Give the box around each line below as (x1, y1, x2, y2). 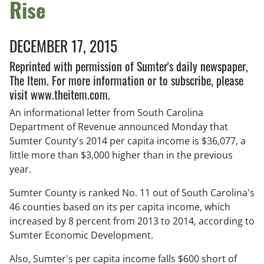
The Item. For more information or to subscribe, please (9, 70, 243, 90)
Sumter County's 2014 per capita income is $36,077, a (9, 134, 246, 148)
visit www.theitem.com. (9, 84, 110, 104)
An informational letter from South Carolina (9, 106, 203, 120)
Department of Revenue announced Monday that (9, 120, 228, 134)
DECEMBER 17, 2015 (9, 33, 117, 57)
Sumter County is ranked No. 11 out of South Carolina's (9, 186, 255, 200)
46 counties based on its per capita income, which (9, 200, 230, 214)
